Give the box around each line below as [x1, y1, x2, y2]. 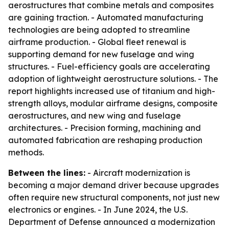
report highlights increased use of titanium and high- [8, 86, 215, 96]
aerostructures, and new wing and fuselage [8, 110, 181, 121]
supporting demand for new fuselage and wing [8, 49, 194, 59]
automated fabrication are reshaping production [8, 135, 202, 145]
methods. [8, 147, 44, 157]
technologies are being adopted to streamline [8, 25, 190, 35]
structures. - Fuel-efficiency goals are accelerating [8, 61, 210, 72]
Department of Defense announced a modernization [8, 217, 215, 227]
